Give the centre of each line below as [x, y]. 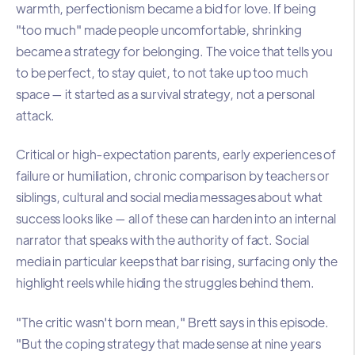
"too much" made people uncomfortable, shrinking [159, 29]
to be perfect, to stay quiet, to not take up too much [162, 72]
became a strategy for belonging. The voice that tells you [175, 51]
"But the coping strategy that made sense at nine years [168, 343]
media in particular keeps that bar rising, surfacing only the [177, 261]
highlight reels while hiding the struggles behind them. [165, 283]
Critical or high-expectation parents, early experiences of [176, 155]
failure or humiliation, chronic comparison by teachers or [173, 176]
